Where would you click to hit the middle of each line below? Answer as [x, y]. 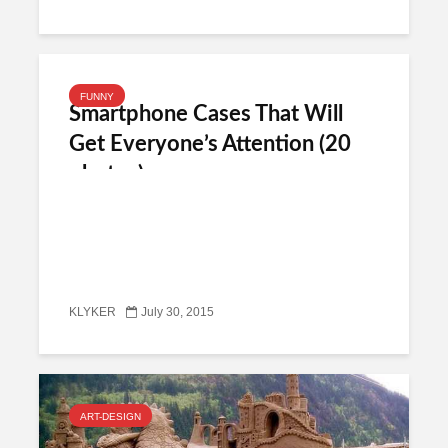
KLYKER [92, 312]
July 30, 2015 [177, 312]
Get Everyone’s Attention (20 [210, 144]
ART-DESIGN [110, 416]
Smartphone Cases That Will [206, 114]
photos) [106, 174]
